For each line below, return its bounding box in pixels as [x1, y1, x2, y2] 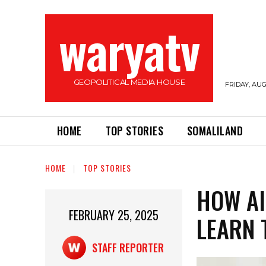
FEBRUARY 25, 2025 [69, 206, 159, 224]
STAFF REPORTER [91, 240, 164, 256]
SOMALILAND [187, 123, 243, 138]
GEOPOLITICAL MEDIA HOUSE [73, 77, 185, 87]
